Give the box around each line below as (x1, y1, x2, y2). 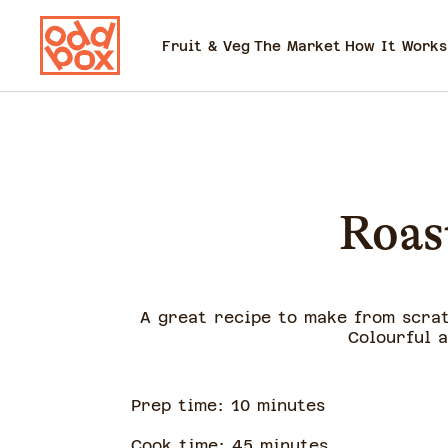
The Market (254, 37, 341, 54)
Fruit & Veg (162, 37, 250, 54)
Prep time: (130, 396, 231, 415)
